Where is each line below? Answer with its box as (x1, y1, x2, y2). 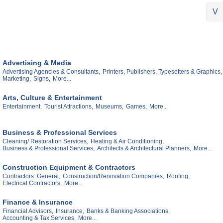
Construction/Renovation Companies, (63, 172, 164, 180)
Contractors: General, (2, 172, 60, 180)
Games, (126, 103, 147, 111)
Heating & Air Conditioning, (91, 138, 164, 145)
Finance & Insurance (2, 198, 73, 206)
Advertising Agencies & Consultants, (2, 68, 100, 76)
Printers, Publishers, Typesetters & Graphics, (103, 68, 222, 76)
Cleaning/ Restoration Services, (2, 138, 88, 145)
